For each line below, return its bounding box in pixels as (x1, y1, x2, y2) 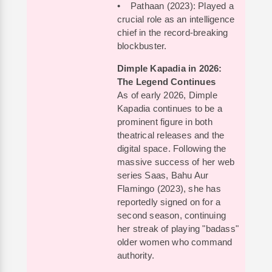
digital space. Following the (117, 143, 226, 154)
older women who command (117, 237, 233, 247)
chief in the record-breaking (117, 27, 228, 38)
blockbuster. (117, 41, 167, 51)
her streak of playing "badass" (117, 223, 239, 234)
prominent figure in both (117, 117, 212, 127)
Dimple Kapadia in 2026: (117, 63, 222, 73)
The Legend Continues (117, 76, 216, 87)
